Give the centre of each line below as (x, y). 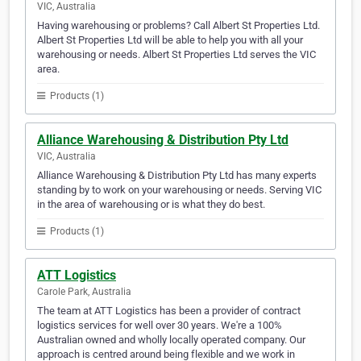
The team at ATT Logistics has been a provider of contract (169, 311)
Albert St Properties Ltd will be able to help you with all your (170, 40)
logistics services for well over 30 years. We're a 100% (160, 326)
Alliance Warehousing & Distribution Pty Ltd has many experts (177, 176)
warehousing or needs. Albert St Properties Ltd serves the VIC (176, 55)
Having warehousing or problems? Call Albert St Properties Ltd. (178, 26)
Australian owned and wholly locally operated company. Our (171, 340)
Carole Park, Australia (84, 292)
